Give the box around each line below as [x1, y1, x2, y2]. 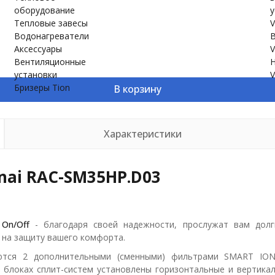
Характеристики [103, 126, 182, 141]
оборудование [14, 4, 75, 16]
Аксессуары [14, 43, 62, 55]
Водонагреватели [14, 30, 89, 42]
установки [14, 69, 57, 80]
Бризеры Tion [14, 82, 70, 93]
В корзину [114, 82, 161, 96]
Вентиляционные [14, 56, 86, 68]
